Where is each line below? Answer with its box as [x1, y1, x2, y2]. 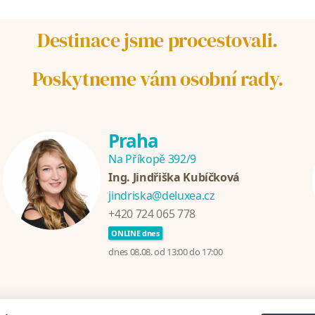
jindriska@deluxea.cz [108, 187, 215, 203]
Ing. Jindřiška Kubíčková [108, 169, 240, 185]
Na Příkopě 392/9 [108, 150, 196, 167]
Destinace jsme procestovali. [37, 26, 278, 53]
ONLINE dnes [111, 227, 160, 238]
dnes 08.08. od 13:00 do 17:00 [108, 245, 223, 258]
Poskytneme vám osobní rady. [32, 65, 283, 92]
